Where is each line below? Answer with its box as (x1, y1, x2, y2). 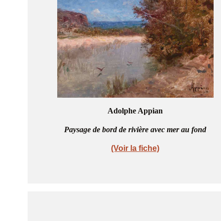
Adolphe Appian (108, 106, 163, 115)
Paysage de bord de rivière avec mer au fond (64, 125, 207, 134)
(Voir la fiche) (111, 144, 160, 152)
